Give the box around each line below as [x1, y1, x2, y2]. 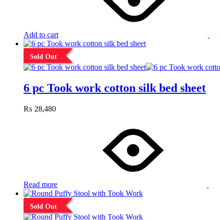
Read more [24, 180, 57, 189]
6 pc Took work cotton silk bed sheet [24, 81, 206, 94]
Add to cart [24, 30, 58, 39]
